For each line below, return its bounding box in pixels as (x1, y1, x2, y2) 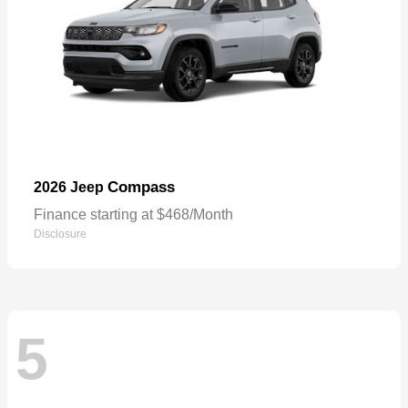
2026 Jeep (34, 178, 107, 195)
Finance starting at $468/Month (34, 206, 233, 222)
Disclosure (34, 227, 87, 240)
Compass (107, 178, 175, 196)
